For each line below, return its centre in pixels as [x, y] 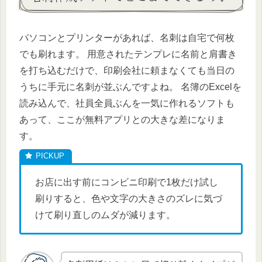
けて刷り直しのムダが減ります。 [105, 215]
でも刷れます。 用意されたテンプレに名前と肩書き [128, 54]
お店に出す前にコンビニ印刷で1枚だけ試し [127, 182]
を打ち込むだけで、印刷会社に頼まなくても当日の [127, 71]
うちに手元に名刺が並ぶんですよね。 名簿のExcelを [130, 87]
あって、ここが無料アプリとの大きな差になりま [122, 120]
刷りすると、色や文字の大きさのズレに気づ [129, 199]
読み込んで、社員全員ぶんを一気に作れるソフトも [127, 104]
